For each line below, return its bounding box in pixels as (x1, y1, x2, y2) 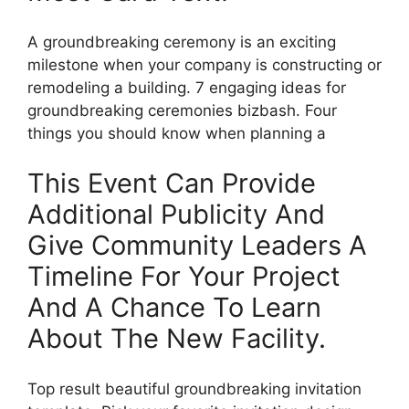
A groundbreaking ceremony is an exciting (27, 32, 336, 51)
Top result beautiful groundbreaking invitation (27, 379, 362, 398)
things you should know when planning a (27, 123, 326, 142)
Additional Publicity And (27, 198, 325, 231)
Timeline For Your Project (27, 260, 341, 293)
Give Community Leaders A (27, 229, 367, 262)
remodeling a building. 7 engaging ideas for (27, 78, 346, 97)
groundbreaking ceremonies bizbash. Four (27, 100, 337, 120)
